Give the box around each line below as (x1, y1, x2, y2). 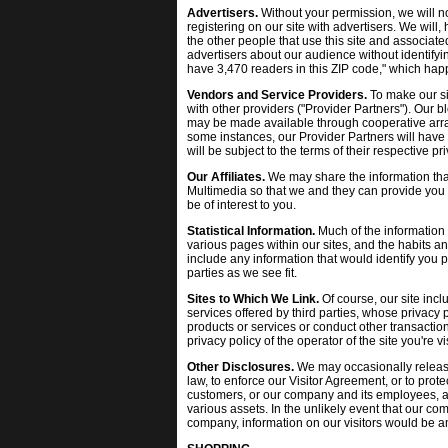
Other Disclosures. (187, 360, 294, 374)
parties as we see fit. (187, 266, 297, 280)
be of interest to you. (187, 198, 296, 212)
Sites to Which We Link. (187, 292, 319, 306)
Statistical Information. (187, 224, 315, 238)
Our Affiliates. (187, 170, 265, 184)
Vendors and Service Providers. (187, 88, 367, 102)
